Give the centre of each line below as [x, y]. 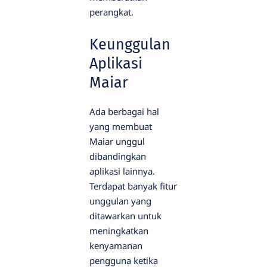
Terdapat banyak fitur [133, 186]
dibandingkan [118, 156]
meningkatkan [119, 231]
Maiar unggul [117, 142]
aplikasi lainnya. [122, 171]
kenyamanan [116, 246]
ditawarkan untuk [125, 216]
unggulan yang [120, 201]
